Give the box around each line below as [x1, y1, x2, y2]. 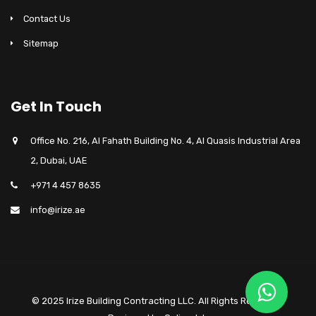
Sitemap [23, 38, 59, 49]
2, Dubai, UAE [30, 155, 87, 166]
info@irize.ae [30, 205, 85, 215]
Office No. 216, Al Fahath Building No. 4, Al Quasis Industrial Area [30, 135, 300, 146]
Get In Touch [11, 97, 102, 116]
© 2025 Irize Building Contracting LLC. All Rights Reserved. [32, 296, 284, 306]
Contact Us [23, 13, 71, 24]
